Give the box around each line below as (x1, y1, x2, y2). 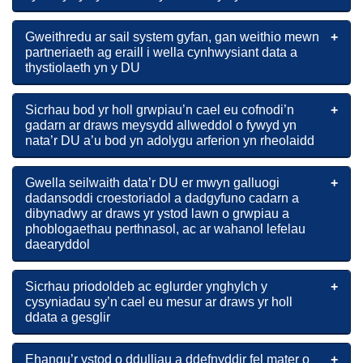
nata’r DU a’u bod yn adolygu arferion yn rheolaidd (25, 134, 314, 147)
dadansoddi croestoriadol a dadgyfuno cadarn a (25, 191, 299, 205)
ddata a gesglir (25, 310, 110, 324)
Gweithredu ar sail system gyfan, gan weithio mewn (25, 30, 319, 44)
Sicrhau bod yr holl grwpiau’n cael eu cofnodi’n (25, 103, 294, 117)
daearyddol (25, 237, 90, 251)
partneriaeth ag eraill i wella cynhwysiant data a (25, 45, 297, 59)
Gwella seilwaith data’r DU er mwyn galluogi (25, 176, 280, 190)
